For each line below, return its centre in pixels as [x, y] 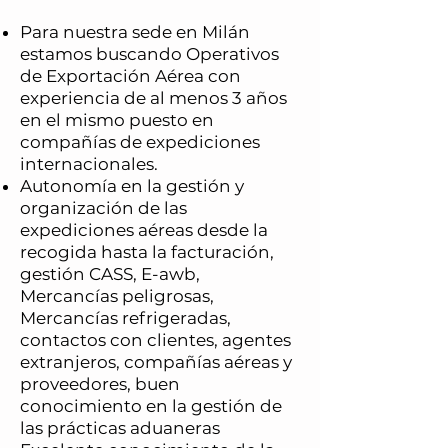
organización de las [103, 208]
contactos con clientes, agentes [155, 340]
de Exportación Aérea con [130, 76]
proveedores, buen [100, 384]
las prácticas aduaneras [120, 428]
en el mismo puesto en [117, 120]
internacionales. [89, 164]
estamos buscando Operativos [149, 54]
